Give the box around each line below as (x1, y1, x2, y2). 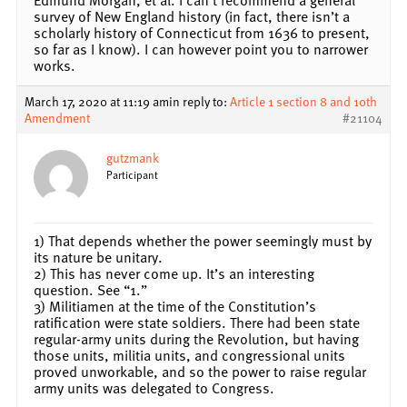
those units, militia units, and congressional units (34, 343, 345, 366)
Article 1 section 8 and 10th (230, 91, 377, 111)
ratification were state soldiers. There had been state (34, 311, 360, 333)
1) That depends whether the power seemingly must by (34, 229, 372, 252)
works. (34, 54, 75, 76)
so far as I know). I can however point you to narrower (34, 37, 368, 60)
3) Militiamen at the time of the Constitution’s (34, 294, 316, 317)
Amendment (25, 107, 90, 127)
